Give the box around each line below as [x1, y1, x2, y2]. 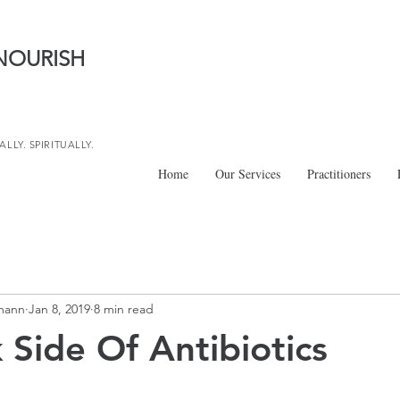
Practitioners [307, 165, 371, 182]
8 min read [94, 300, 154, 317]
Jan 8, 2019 [29, 300, 90, 317]
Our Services [215, 165, 280, 182]
